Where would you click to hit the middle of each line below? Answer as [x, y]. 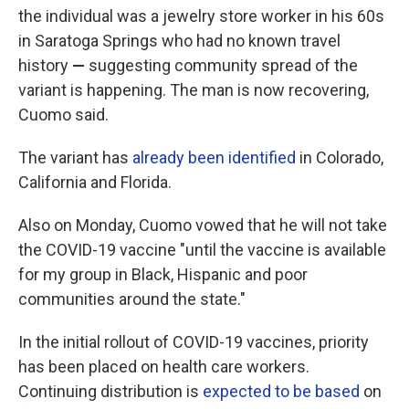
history [45, 65]
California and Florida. [95, 182]
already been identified [214, 157]
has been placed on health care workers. [164, 367]
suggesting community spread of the [223, 65]
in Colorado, [340, 157]
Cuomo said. [63, 115]
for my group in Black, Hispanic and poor [163, 274]
